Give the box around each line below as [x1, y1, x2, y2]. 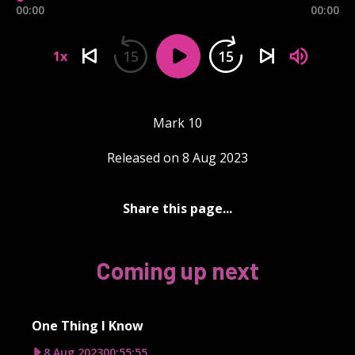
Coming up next [96, 255, 259, 284]
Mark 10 [153, 113, 202, 132]
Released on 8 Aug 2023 [107, 148, 248, 166]
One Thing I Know [32, 316, 143, 334]
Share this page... [123, 199, 232, 217]
